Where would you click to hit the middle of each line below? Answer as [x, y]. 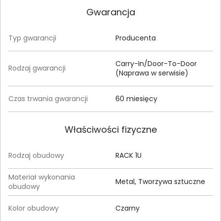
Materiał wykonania [42, 177]
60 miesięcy [136, 98]
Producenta [136, 38]
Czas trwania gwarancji [48, 98]
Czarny [128, 208]
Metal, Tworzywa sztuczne [160, 181]
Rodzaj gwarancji [37, 68]
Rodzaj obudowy [36, 155]
